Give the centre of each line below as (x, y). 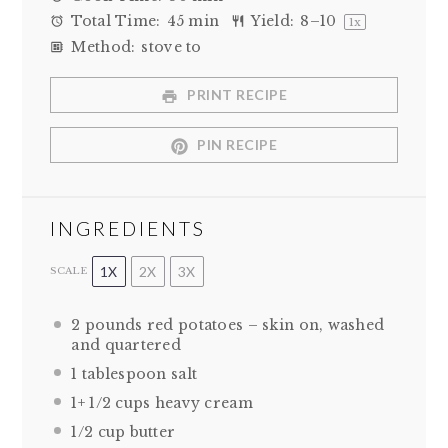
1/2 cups (120, 402)
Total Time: (114, 20)
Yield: (271, 20)
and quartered (126, 345)
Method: (101, 46)
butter (150, 431)
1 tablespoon (119, 374)
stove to (171, 46)
